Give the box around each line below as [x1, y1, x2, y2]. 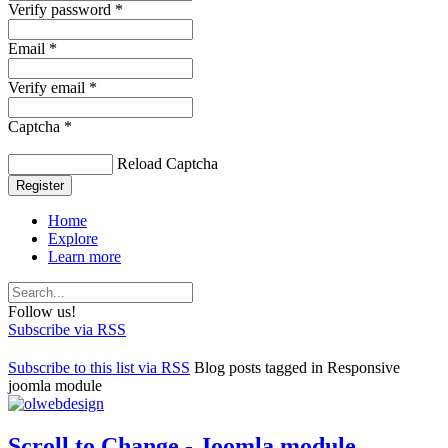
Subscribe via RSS [8, 320, 126, 338]
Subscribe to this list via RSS [8, 358, 190, 376]
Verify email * [8, 78, 97, 96]
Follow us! [8, 302, 76, 320]
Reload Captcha [117, 154, 218, 172]
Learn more [48, 247, 121, 265]
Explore [48, 229, 98, 247]
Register [16, 177, 64, 193]
